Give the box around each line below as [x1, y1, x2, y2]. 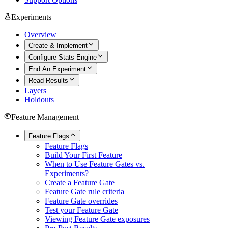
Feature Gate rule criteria [45, 187, 124, 196]
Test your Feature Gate [45, 206, 118, 214]
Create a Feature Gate [45, 178, 115, 187]
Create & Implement [28, 42, 88, 49]
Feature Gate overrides [45, 196, 118, 205]
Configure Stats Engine [28, 53, 97, 61]
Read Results [28, 77, 68, 84]
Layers [24, 86, 46, 95]
